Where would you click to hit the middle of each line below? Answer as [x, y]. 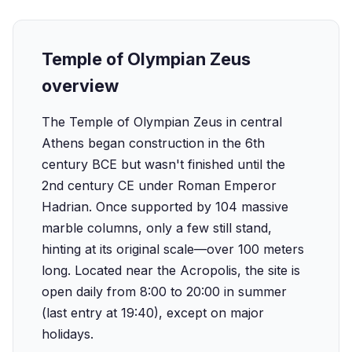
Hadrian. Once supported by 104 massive [165, 207]
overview [80, 86]
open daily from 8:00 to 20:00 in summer [164, 291]
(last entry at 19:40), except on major [153, 313]
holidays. [68, 334]
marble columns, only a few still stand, [157, 228]
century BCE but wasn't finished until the [163, 164]
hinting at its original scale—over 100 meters [173, 249]
